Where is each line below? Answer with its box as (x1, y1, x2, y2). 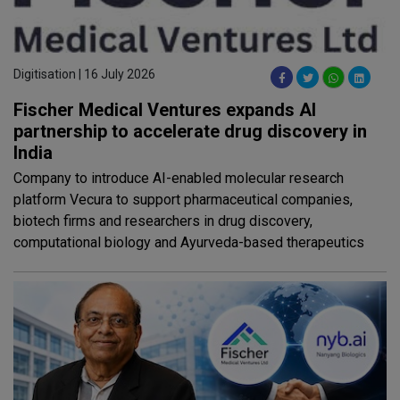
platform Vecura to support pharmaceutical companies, (13, 191, 353, 209)
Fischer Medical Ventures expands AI (13, 99, 316, 121)
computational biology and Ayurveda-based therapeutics (13, 234, 364, 252)
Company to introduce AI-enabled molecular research (13, 170, 344, 187)
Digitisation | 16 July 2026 (13, 67, 155, 82)
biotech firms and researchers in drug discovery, (13, 212, 312, 230)
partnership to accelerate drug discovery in (13, 121, 367, 143)
